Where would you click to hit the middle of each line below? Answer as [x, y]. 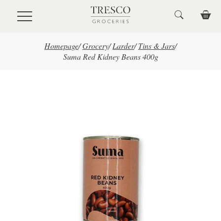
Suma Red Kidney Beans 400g [110, 56]
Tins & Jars [156, 46]
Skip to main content [40, 13]
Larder [123, 46]
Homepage [61, 46]
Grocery [95, 46]
